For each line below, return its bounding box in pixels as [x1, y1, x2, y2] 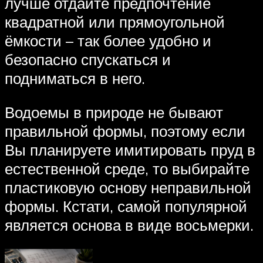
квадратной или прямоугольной [5, 12, 225, 32]
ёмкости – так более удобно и [5, 31, 211, 50]
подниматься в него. [5, 69, 145, 88]
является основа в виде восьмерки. [5, 215, 254, 234]
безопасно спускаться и [5, 50, 171, 69]
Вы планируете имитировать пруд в [5, 140, 255, 159]
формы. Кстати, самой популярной [5, 196, 247, 215]
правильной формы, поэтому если [5, 121, 245, 140]
